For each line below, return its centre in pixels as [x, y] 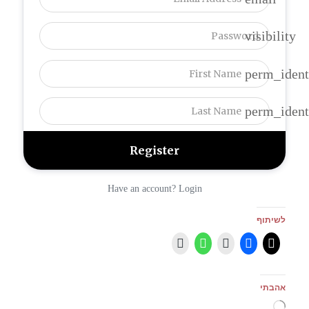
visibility [270, 36]
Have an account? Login [154, 189]
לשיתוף [271, 220]
